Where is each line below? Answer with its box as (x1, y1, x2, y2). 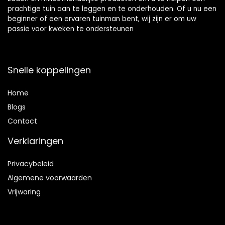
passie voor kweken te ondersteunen (8, 24, 134, 34)
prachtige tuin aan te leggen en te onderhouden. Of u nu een (8, 4, 216, 14)
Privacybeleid (8, 159, 54, 169)
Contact (8, 116, 37, 127)
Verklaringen (8, 135, 63, 148)
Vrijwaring (8, 187, 41, 197)
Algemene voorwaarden (8, 173, 92, 183)
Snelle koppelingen (8, 64, 91, 77)
